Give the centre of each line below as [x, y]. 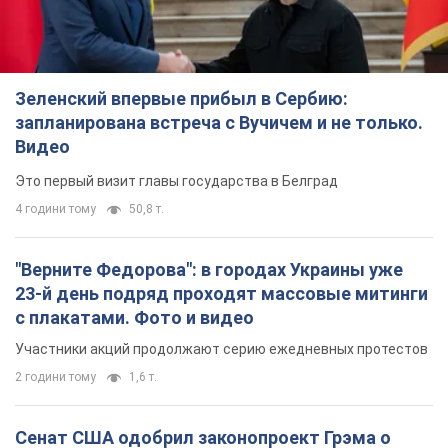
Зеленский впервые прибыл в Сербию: [181, 98]
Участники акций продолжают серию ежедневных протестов [221, 348]
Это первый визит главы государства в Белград [176, 180]
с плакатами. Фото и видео [134, 317]
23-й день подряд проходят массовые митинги [221, 293]
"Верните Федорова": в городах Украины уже [209, 269]
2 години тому [55, 376]
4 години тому [55, 208]
